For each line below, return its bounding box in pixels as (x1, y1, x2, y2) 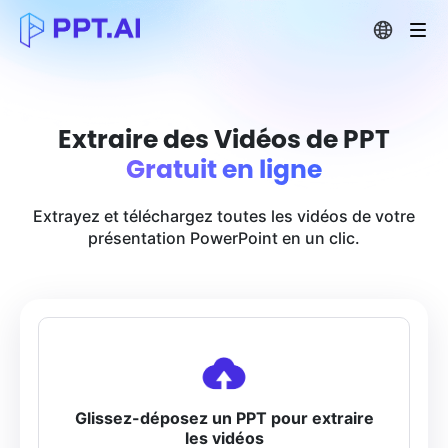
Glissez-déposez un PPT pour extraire (74, 408, 374, 428)
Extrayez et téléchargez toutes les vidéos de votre (33, 206, 415, 226)
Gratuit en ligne (126, 157, 322, 182)
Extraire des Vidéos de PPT (58, 127, 390, 152)
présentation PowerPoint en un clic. (88, 228, 360, 248)
